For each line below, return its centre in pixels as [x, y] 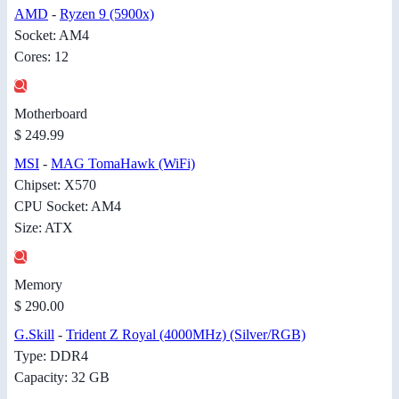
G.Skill [34, 334]
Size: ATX [44, 227]
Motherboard [51, 113]
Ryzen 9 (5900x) [107, 13]
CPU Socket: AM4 [68, 206]
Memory [38, 284]
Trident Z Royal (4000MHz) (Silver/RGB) [186, 334]
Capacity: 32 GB [62, 377]
